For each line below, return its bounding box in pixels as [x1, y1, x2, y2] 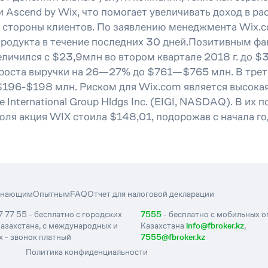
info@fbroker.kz [185, 221, 244, 230]
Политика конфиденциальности [25, 246, 148, 257]
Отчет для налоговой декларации [87, 189, 214, 199]
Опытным [33, 189, 70, 199]
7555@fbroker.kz [140, 232, 205, 242]
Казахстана [140, 221, 186, 230]
